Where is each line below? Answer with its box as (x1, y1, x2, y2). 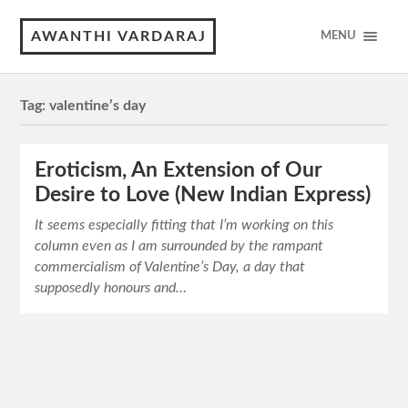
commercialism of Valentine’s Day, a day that (35, 260, 306, 275)
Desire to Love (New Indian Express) (35, 185, 372, 206)
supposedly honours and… (35, 280, 188, 296)
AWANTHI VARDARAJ (31, 29, 208, 44)
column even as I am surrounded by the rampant (35, 239, 324, 254)
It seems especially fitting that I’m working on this (35, 218, 334, 233)
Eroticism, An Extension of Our (35, 160, 323, 181)
